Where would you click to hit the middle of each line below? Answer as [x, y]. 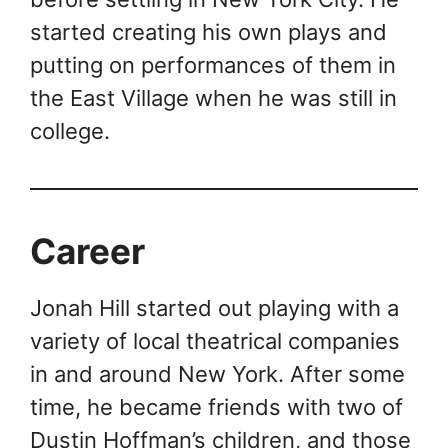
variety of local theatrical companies [215, 340]
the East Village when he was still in [213, 97]
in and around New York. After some [217, 373]
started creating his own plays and [208, 31]
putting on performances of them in [213, 64]
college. [70, 130]
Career [87, 250]
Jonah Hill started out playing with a [214, 307]
